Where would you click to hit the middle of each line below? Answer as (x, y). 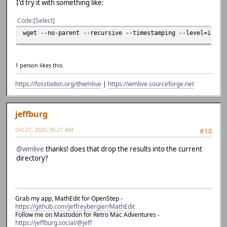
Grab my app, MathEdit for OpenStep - (69, 199)
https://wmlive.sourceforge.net (151, 84)
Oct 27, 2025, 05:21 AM (44, 130)
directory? (32, 158)
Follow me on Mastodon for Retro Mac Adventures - (87, 215)
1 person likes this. (40, 65)
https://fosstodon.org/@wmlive (58, 84)
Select (44, 20)
